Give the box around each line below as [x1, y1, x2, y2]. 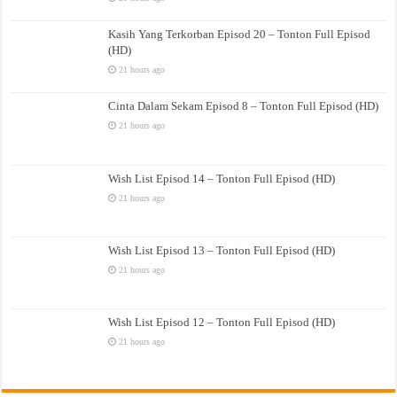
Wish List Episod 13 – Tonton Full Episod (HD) [108, 243, 336, 257]
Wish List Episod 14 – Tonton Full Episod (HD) [108, 171, 336, 185]
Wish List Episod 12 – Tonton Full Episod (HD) [108, 315, 336, 329]
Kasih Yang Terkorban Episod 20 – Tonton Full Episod [108, 27, 371, 42]
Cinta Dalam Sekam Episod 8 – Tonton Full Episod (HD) [108, 99, 379, 113]
